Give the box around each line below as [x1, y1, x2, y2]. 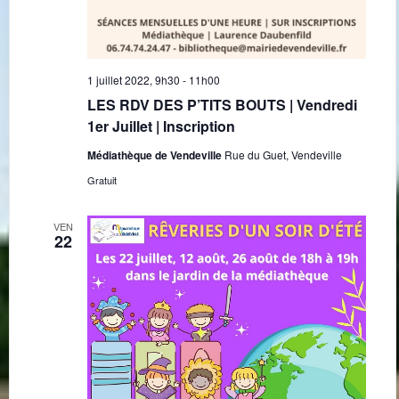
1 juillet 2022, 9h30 [86, 72, 180, 88]
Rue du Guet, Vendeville [224, 147, 342, 163]
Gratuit [86, 173, 117, 188]
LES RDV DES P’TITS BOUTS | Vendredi [86, 94, 357, 116]
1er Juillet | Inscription [86, 116, 235, 137]
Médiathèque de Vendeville [86, 147, 224, 164]
